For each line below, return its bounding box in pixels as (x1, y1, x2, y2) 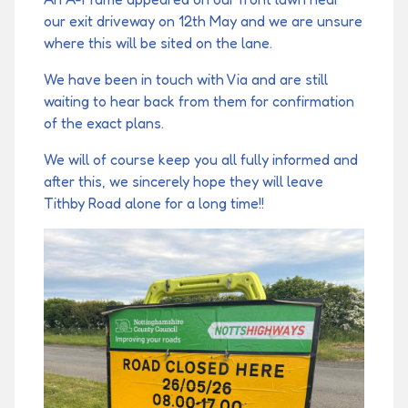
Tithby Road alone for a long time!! (44, 194, 264, 213)
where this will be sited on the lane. (44, 34, 272, 53)
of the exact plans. (44, 114, 164, 133)
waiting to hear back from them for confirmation (44, 92, 354, 111)
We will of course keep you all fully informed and (44, 150, 358, 169)
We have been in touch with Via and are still (44, 70, 328, 89)
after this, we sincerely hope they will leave (44, 172, 323, 191)
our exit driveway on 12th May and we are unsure (44, 12, 362, 31)
